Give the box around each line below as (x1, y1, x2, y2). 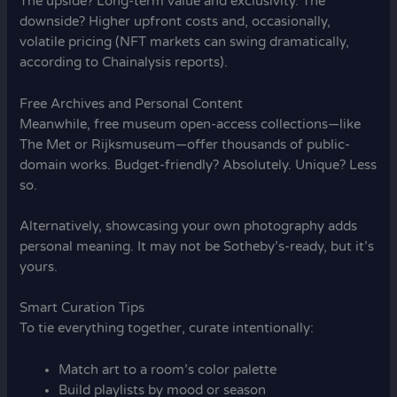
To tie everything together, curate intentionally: (19, 321, 315, 337)
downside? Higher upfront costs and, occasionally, (19, 14, 331, 30)
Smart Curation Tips (19, 300, 145, 316)
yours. (19, 260, 58, 276)
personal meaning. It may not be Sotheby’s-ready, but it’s (19, 239, 375, 255)
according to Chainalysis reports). (19, 55, 229, 71)
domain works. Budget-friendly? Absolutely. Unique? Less (19, 157, 378, 173)
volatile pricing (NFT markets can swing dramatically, (19, 35, 350, 51)
